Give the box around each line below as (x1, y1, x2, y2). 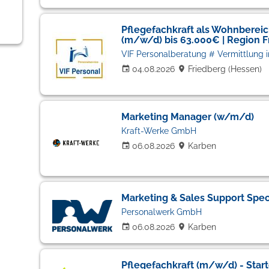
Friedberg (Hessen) (187, 64, 262, 74)
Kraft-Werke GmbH (121, 126, 196, 136)
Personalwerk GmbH (121, 207, 202, 217)
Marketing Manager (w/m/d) (121, 111, 254, 122)
